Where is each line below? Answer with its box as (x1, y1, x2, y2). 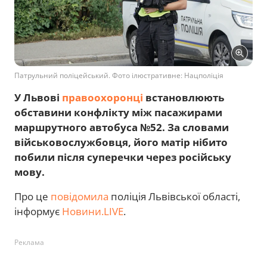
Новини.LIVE (62, 204, 123, 219)
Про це (14, 190, 51, 204)
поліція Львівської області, (108, 190, 240, 204)
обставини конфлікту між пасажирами (14, 105, 222, 120)
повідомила (51, 190, 108, 204)
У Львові (14, 91, 62, 105)
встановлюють (143, 91, 224, 105)
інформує (14, 204, 62, 219)
